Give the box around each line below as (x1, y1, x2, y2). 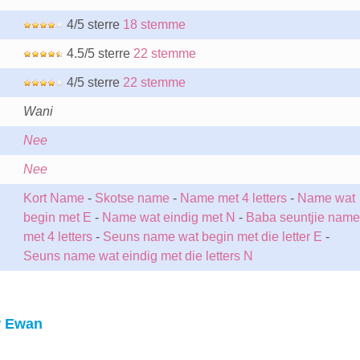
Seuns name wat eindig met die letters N (22, 249, 253, 263)
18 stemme (122, 18, 186, 31)
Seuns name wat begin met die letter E (102, 230, 322, 243)
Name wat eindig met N (101, 211, 235, 224)
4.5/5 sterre (63, 47, 133, 60)
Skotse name (94, 191, 170, 205)
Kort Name (22, 191, 84, 205)
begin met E (22, 211, 92, 224)
